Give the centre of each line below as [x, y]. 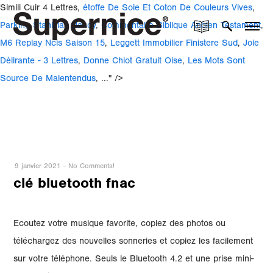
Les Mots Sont [216, 62]
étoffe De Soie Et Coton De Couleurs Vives [168, 9]
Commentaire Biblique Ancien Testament [181, 27]
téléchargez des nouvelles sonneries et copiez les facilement [133, 242]
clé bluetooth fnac [75, 185]
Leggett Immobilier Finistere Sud [174, 44]
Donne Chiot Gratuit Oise [133, 62]
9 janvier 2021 [38, 167]
